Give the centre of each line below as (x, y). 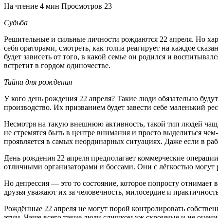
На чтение (21, 6)
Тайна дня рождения (38, 82)
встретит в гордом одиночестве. (57, 65)
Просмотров (82, 6)
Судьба (16, 22)
